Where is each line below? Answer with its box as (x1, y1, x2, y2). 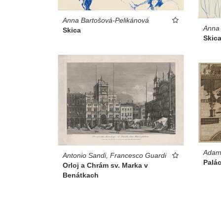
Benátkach (63, 171, 99, 180)
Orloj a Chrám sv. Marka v (63, 161, 148, 170)
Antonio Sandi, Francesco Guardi (63, 151, 166, 160)
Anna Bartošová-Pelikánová (63, 16, 149, 24)
